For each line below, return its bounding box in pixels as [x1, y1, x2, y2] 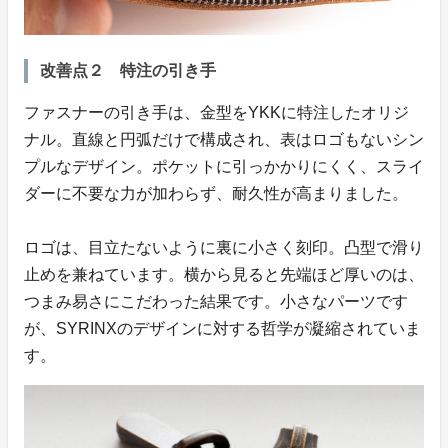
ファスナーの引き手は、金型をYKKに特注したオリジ [24, 104, 409, 122]
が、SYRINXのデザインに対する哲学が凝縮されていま [24, 320, 421, 338]
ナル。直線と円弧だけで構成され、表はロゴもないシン [24, 131, 424, 149]
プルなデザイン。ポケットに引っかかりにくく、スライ [24, 158, 424, 176]
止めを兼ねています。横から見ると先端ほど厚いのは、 [24, 266, 424, 284]
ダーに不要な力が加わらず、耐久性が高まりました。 [24, 185, 408, 203]
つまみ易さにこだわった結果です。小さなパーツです [24, 293, 408, 311]
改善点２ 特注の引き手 [40, 62, 216, 80]
